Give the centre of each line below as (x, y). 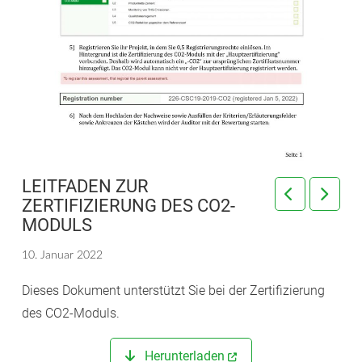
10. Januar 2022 (62, 256)
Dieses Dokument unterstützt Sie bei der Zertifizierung (173, 290)
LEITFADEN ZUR (85, 186)
